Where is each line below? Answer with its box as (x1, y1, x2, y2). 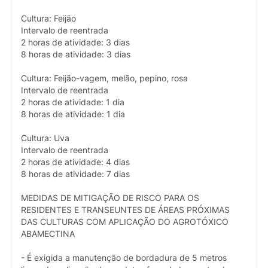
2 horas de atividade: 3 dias (21, 37, 130, 47)
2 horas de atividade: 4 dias (21, 157, 130, 167)
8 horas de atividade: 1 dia (21, 109, 125, 119)
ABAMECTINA (21, 229, 75, 239)
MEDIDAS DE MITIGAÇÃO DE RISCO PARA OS (21, 193, 199, 203)
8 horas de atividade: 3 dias (21, 49, 130, 59)
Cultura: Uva (21, 133, 69, 143)
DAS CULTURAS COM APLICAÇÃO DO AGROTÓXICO (21, 217, 229, 227)
